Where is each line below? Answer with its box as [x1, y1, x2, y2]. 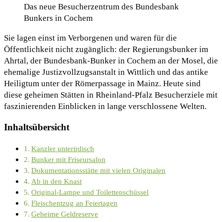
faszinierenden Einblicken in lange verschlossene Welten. [4, 101, 207, 111]
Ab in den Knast [31, 176, 82, 185]
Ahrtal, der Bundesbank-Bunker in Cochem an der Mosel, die [4, 55, 218, 65]
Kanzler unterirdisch [31, 144, 95, 153]
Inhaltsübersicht [4, 122, 69, 133]
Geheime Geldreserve [31, 209, 99, 218]
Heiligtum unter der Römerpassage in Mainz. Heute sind [4, 78, 201, 88]
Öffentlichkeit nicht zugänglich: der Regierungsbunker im [4, 44, 208, 54]
